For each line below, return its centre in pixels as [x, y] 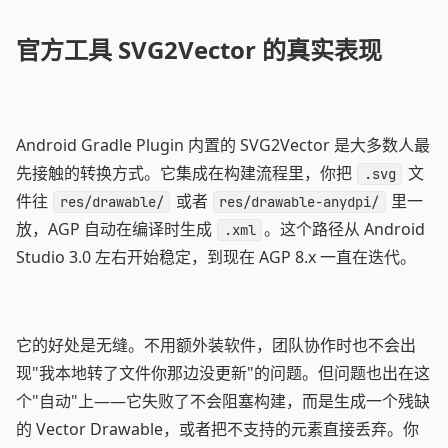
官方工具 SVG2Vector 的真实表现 [199, 49]
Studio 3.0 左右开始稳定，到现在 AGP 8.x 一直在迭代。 [216, 257]
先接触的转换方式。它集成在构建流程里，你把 [186, 173]
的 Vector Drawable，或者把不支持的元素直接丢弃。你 [217, 429]
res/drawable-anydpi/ [299, 202]
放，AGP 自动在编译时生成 [116, 229]
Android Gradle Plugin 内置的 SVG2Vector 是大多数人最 [223, 145]
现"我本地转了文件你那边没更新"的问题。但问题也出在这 [223, 373]
